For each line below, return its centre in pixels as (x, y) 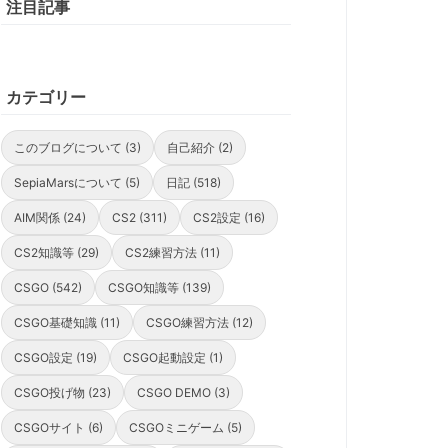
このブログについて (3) (77, 148)
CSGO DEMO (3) (183, 393)
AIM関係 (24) (50, 218)
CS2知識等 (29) (56, 253)
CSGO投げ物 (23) (62, 393)
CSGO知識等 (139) (159, 288)
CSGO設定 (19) (55, 358)
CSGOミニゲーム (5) (185, 428)
